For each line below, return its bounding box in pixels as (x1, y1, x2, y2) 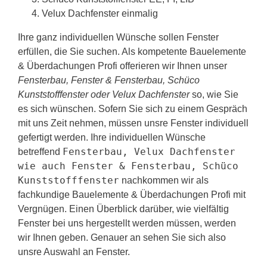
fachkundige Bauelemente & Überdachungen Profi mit (18, 189, 246, 200)
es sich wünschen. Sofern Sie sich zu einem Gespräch (18, 103, 247, 114)
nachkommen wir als (119, 175, 209, 185)
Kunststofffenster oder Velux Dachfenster (18, 89, 190, 100)
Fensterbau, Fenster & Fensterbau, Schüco (18, 74, 200, 85)
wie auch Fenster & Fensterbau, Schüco (18, 160, 238, 172)
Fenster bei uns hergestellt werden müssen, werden (18, 218, 236, 228)
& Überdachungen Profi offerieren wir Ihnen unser (18, 60, 227, 71)
